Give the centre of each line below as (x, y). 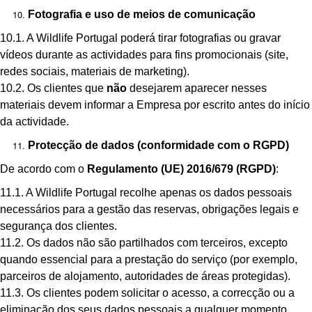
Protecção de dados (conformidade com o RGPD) (158, 145)
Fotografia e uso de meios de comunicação (142, 14)
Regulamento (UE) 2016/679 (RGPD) (181, 169)
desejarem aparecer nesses (197, 88)
